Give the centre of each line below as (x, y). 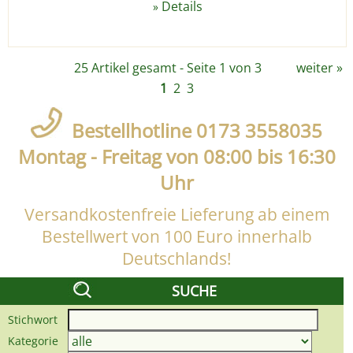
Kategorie (38, 341)
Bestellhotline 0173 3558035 (192, 131)
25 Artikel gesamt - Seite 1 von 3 (168, 68)
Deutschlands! (176, 259)
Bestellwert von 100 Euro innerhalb (176, 237)
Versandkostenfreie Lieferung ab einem (176, 215)
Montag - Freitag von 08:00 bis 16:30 (176, 157)
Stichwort (34, 320)
